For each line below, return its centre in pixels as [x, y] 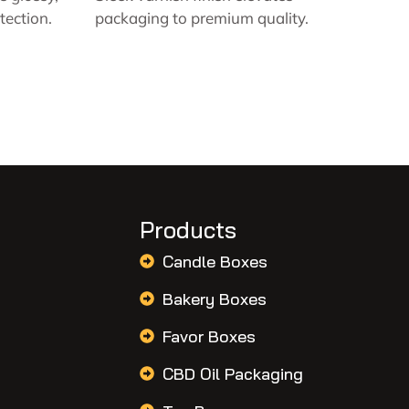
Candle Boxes [215, 261]
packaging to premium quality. [202, 18]
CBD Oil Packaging [233, 373]
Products [189, 230]
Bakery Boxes [215, 299]
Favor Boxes [210, 336]
